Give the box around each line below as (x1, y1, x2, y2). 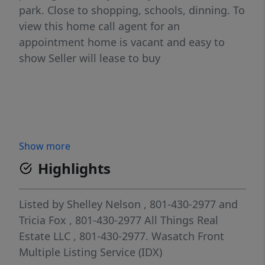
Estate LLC (19, 229, 73, 243)
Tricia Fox (19, 213, 66, 227)
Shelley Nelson (67, 197, 141, 211)
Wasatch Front (151, 229, 224, 243)
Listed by (19, 197, 67, 211)
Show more (19, 140, 70, 153)
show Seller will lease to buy (19, 51, 160, 65)
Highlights (38, 159, 111, 178)
